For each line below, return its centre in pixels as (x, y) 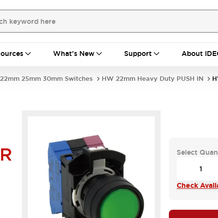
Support (138, 54)
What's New (74, 54)
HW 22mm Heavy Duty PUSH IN (153, 79)
